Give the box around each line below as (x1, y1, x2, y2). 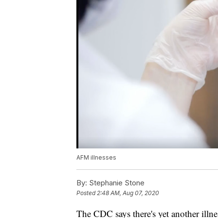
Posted (76, 189, 97, 197)
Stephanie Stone (87, 178, 145, 188)
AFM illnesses (76, 154, 116, 162)
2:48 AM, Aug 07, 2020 (97, 189, 159, 197)
